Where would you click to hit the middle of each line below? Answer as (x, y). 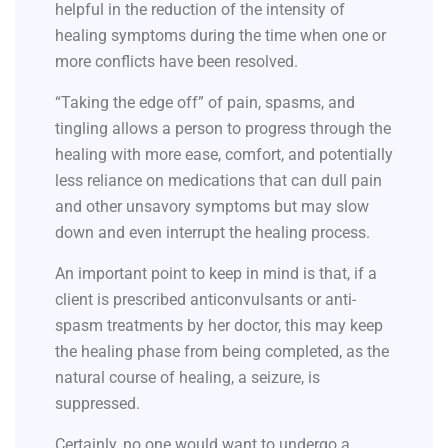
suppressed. (99, 403)
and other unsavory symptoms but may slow (212, 206)
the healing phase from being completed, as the (222, 351)
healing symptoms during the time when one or (220, 35)
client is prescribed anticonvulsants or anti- (205, 299)
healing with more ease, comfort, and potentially (224, 154)
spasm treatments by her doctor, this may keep (219, 325)
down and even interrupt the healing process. (212, 232)
